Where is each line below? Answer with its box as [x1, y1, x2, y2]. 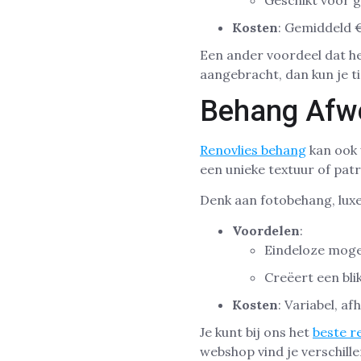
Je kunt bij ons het [200, 324, 313, 341]
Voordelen [232, 222, 300, 239]
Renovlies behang [200, 141, 306, 158]
